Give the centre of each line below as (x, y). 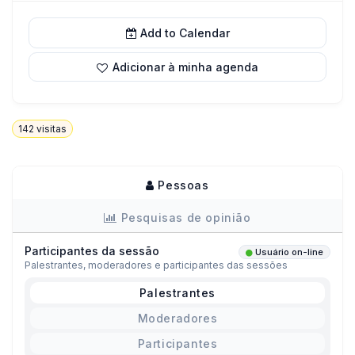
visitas (50, 129)
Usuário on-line (289, 252)
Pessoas (181, 185)
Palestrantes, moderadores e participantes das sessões (156, 265)
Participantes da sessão (92, 251)
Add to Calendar (185, 33)
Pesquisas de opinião (184, 218)
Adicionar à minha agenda (185, 67)
